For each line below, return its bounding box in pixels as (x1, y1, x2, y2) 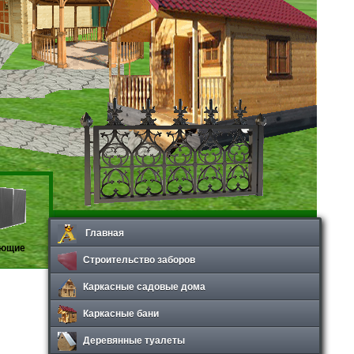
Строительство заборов (83, 252, 195, 266)
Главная (83, 225, 124, 239)
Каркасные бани (83, 306, 159, 320)
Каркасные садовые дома (83, 279, 205, 293)
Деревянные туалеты (83, 333, 185, 347)
